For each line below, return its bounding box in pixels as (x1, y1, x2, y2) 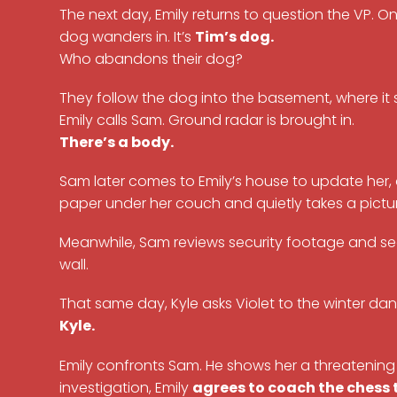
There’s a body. (59, 131, 175, 152)
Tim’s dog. (195, 26, 275, 47)
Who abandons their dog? (59, 48, 244, 69)
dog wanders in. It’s (59, 26, 196, 47)
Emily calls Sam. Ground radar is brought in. (59, 109, 355, 130)
